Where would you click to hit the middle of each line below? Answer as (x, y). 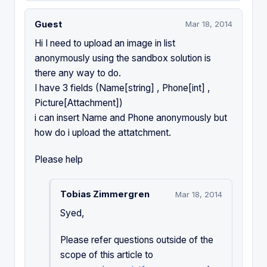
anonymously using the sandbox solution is (123, 58)
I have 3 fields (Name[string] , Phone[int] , (122, 88)
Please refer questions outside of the (137, 240)
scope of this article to (107, 255)
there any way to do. (78, 73)
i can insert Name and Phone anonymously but (131, 117)
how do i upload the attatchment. (103, 132)
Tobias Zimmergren (105, 195)
